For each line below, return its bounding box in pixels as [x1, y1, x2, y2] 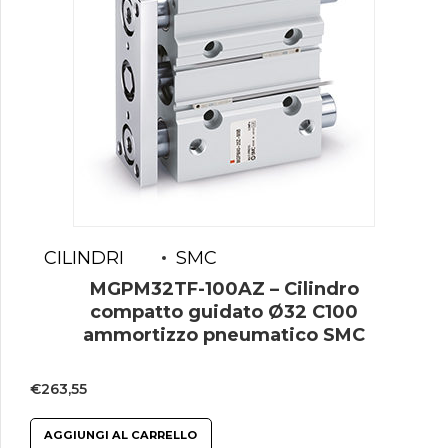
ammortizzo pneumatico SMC [83, 323, 365, 346]
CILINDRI [44, 247, 124, 270]
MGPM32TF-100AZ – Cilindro [89, 277, 359, 300]
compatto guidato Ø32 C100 [90, 300, 358, 323]
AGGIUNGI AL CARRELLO [44, 428, 198, 443]
